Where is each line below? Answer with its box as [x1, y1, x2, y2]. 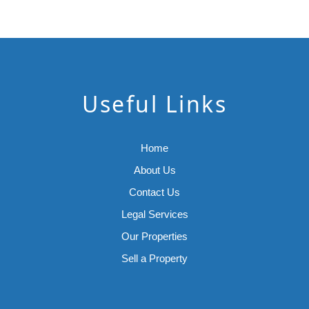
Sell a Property [121, 252, 188, 264]
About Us [133, 163, 176, 176]
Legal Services [121, 208, 188, 220]
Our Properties [121, 230, 188, 242]
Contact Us [129, 186, 180, 198]
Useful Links [82, 88, 227, 119]
